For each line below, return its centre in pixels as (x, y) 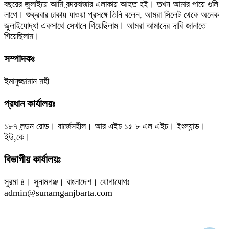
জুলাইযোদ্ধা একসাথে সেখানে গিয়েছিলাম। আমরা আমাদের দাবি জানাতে (105, 25)
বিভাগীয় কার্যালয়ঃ (32, 159)
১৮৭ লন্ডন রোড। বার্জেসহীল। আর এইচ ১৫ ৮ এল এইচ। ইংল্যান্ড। (105, 126)
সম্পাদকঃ (19, 59)
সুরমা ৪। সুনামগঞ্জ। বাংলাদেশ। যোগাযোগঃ (67, 182)
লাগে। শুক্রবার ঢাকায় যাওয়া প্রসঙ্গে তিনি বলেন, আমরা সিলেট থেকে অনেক (111, 15)
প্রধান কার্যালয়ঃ (30, 104)
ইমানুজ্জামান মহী (27, 81)
